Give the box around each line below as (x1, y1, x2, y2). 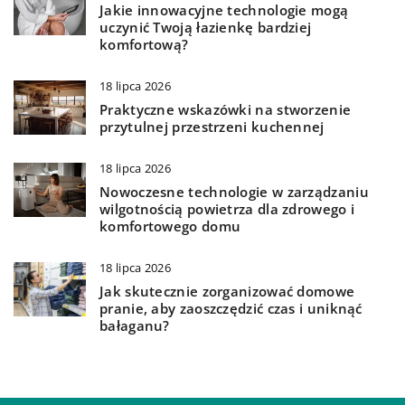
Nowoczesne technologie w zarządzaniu (99, 183, 369, 202)
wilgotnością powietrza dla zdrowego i (99, 200, 355, 219)
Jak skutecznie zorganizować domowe (99, 282, 355, 301)
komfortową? (99, 35, 189, 54)
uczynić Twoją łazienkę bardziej (99, 18, 312, 37)
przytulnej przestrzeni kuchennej (99, 118, 325, 137)
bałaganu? (99, 316, 170, 335)
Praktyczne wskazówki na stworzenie (99, 100, 352, 119)
